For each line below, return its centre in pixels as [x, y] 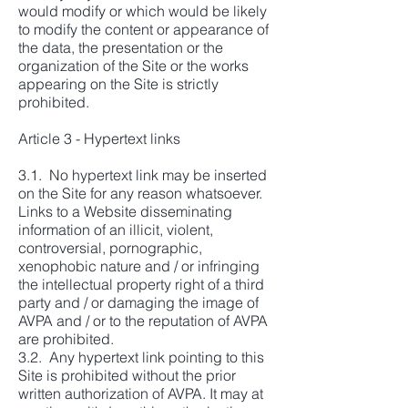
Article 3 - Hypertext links [99, 138]
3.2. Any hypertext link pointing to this [141, 357]
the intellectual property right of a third [141, 284]
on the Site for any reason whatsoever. [140, 193]
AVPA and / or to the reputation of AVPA [143, 321]
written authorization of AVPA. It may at [141, 393]
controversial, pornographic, [110, 248]
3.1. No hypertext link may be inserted [143, 175]
